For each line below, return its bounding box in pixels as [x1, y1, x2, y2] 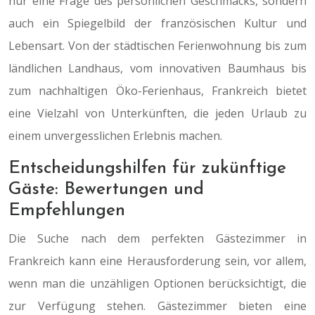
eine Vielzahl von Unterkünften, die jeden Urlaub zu [8, 105, 307, 121]
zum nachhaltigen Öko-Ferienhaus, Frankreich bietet [8, 83, 307, 98]
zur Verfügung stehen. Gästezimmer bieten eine [8, 298, 307, 314]
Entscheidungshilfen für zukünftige [8, 160, 286, 177]
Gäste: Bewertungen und [8, 181, 204, 198]
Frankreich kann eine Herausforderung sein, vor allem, [8, 253, 307, 269]
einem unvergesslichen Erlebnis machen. [8, 128, 222, 143]
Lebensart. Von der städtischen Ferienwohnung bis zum [8, 38, 307, 53]
